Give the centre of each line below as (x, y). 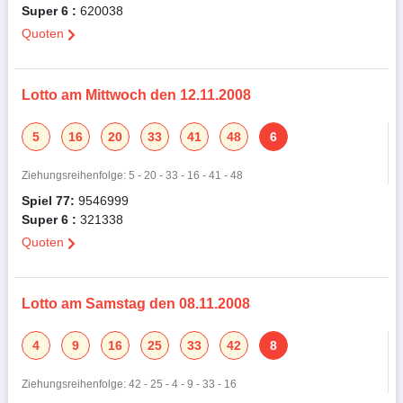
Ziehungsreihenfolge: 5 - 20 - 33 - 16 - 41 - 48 (132, 175)
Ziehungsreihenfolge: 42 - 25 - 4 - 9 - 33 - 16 (129, 384)
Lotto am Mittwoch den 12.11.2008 (136, 95)
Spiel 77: (48, 201)
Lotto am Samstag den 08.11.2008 (135, 304)
